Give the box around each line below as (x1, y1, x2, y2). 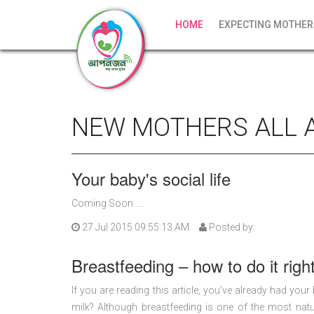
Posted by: (207, 221, 255, 233)
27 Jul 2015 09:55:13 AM (80, 221, 189, 233)
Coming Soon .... (71, 198, 144, 209)
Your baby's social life (71, 166, 231, 191)
